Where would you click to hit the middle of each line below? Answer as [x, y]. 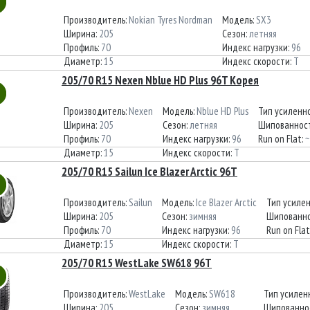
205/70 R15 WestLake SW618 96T [137, 263]
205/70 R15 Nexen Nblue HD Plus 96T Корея [160, 80]
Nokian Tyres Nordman [171, 20]
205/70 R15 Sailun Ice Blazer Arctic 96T [149, 172]
